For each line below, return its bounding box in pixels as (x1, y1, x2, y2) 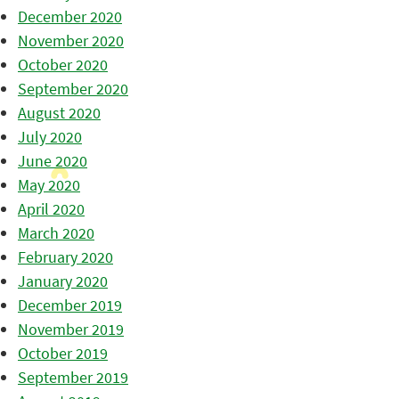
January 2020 (18, 271, 108, 292)
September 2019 (18, 367, 128, 388)
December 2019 (18, 295, 122, 316)
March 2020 (18, 223, 94, 244)
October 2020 (18, 54, 108, 76)
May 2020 (18, 175, 80, 196)
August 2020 (18, 102, 101, 124)
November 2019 (18, 319, 124, 340)
